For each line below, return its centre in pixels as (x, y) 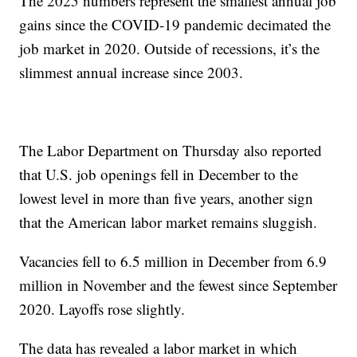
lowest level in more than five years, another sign (167, 198)
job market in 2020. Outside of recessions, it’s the (170, 48)
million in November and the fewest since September (178, 284)
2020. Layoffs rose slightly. (102, 308)
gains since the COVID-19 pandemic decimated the (175, 24)
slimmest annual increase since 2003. (131, 72)
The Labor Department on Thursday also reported (171, 150)
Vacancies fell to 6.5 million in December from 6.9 (173, 261)
